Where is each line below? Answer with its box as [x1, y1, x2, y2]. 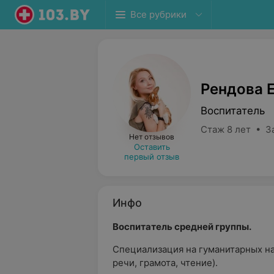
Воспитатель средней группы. [113, 221, 251, 232]
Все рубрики [130, 9, 187, 20]
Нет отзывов [129, 132, 174, 141]
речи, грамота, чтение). [113, 257, 218, 268]
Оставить [133, 142, 170, 152]
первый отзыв [124, 152, 179, 161]
